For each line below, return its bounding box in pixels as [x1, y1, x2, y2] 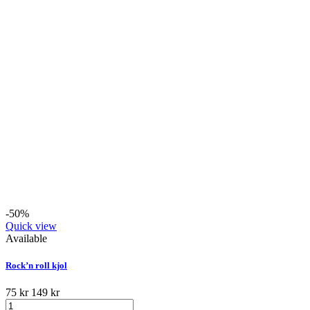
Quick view [6, 219, 57, 232]
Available [6, 232, 47, 244]
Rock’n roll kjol [6, 259, 67, 271]
